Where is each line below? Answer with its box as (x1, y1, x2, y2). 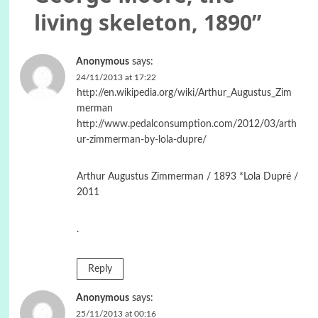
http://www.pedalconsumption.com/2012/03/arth (76, 119, 297, 129)
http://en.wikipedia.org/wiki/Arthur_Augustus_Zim (76, 87, 292, 98)
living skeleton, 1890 (33, 7, 252, 37)
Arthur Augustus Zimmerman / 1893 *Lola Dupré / (76, 171, 298, 182)
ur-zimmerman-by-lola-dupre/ (76, 134, 207, 145)
